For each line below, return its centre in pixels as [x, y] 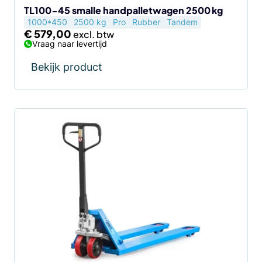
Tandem [182, 22]
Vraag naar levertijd [70, 44]
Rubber [146, 22]
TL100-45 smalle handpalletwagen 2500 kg [123, 10]
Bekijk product [67, 67]
